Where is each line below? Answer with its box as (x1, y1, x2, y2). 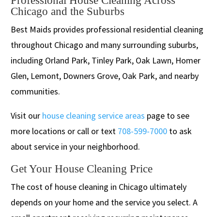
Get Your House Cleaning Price (11, 162, 153, 175)
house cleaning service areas (42, 109, 145, 121)
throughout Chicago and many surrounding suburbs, (11, 39, 199, 50)
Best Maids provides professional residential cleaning (11, 23, 204, 35)
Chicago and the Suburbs (11, 5, 125, 17)
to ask (167, 125, 192, 137)
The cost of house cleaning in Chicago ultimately (11, 181, 187, 192)
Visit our (11, 109, 43, 121)
